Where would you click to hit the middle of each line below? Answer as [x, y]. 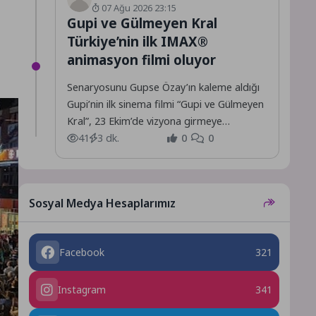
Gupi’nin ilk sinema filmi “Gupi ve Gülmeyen [165, 104]
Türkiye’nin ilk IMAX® [137, 41]
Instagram [81, 289]
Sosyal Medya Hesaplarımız [102, 203]
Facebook [81, 252]
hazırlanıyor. [94, 138]
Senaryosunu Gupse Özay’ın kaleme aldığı [163, 87]
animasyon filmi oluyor [141, 59]
